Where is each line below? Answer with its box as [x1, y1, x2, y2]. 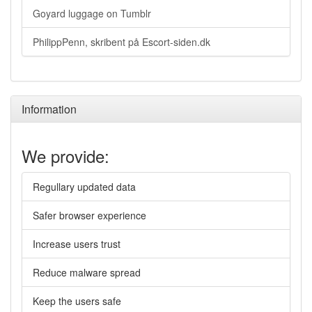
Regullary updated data [33, 180, 136, 194]
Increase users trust [33, 237, 120, 251]
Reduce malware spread [33, 265, 141, 279]
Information [22, 101, 77, 117]
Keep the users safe [33, 294, 121, 308]
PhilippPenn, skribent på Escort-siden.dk [33, 35, 210, 49]
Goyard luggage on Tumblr [33, 6, 151, 20]
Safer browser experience [33, 208, 146, 222]
